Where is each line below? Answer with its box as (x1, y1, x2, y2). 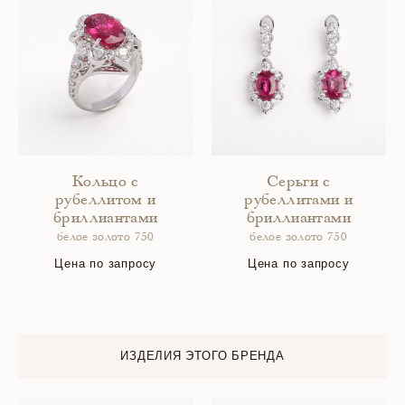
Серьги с (266, 174, 331, 191)
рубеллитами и (244, 193, 353, 209)
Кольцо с (71, 174, 139, 191)
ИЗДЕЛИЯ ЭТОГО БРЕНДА (120, 349, 285, 363)
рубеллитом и (55, 193, 156, 209)
